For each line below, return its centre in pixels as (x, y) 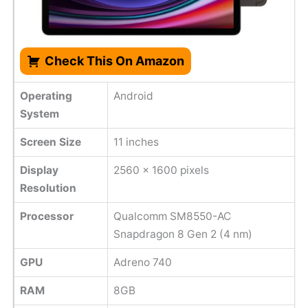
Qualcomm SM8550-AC (172, 217)
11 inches (136, 142)
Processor (46, 217)
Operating (46, 96)
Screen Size (50, 142)
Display (39, 170)
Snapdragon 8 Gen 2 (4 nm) (183, 234)
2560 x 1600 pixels (161, 170)
